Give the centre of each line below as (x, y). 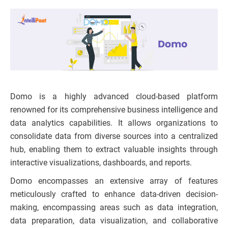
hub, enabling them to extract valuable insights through (114, 149)
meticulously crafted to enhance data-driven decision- (114, 194)
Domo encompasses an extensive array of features (114, 181)
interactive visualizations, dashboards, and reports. (102, 162)
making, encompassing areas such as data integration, (114, 207)
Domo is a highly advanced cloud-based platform (114, 96)
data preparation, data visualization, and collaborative (114, 220)
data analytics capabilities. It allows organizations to (114, 123)
